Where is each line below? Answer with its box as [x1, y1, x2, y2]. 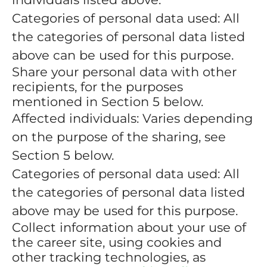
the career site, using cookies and [12, 235, 222, 250]
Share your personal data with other [12, 64, 237, 79]
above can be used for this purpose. [12, 48, 234, 63]
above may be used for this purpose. [12, 203, 238, 218]
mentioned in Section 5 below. [12, 94, 203, 109]
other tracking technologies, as [12, 250, 206, 265]
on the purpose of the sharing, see [12, 129, 226, 144]
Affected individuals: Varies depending [12, 111, 253, 126]
